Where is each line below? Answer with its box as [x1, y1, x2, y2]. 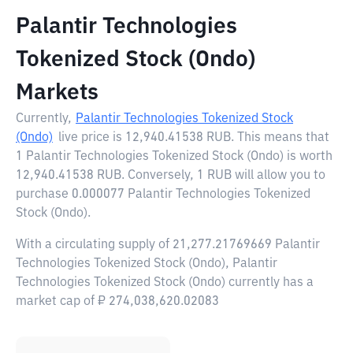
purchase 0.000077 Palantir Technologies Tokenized [16, 188, 310, 201]
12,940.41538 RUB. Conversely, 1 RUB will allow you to [16, 169, 325, 182]
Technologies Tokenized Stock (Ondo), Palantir [16, 258, 277, 270]
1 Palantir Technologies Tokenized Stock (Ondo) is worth [16, 150, 333, 163]
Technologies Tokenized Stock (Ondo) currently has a [16, 277, 314, 289]
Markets [16, 82, 98, 104]
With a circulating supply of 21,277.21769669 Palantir [16, 239, 320, 251]
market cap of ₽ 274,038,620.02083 [16, 295, 219, 308]
